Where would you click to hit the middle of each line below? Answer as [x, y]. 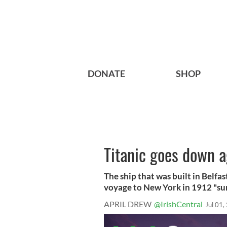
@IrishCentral [178, 204]
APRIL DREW [128, 204]
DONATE [106, 74]
